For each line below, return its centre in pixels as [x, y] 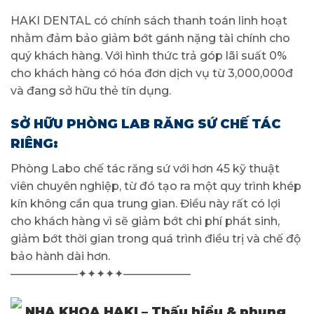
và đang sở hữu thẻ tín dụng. [91, 90]
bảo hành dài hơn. [60, 256]
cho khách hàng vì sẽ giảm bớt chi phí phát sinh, [145, 221]
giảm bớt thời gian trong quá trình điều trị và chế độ [156, 238]
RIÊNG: [34, 143]
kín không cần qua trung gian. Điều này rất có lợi [145, 203]
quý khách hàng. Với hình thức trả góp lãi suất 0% [149, 55]
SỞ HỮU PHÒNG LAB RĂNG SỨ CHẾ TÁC [146, 124]
